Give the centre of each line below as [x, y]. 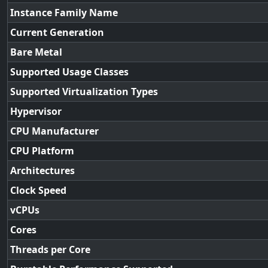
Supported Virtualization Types [84, 92]
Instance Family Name [64, 13]
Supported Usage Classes [69, 72]
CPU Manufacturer [54, 131]
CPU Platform [42, 151]
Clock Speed [38, 190]
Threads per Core [50, 249]
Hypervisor [36, 111]
